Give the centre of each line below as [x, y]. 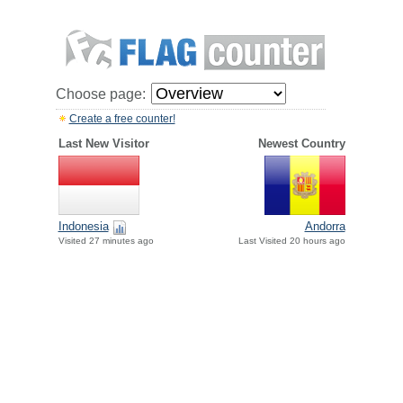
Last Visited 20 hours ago [291, 241]
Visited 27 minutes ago [106, 241]
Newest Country [301, 143]
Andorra [325, 227]
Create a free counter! [122, 119]
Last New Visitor [103, 143]
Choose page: [100, 94]
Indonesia [83, 227]
